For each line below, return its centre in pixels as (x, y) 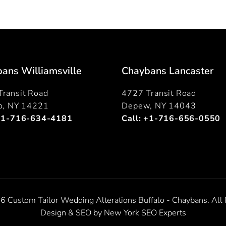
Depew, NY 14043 (159, 106)
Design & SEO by (72, 213)
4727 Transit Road (159, 93)
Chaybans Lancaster (168, 71)
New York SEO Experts (145, 213)
